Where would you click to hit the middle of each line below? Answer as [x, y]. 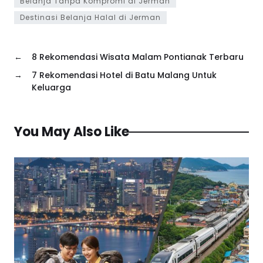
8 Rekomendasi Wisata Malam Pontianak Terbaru [138, 57]
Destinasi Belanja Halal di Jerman [90, 18]
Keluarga [51, 88]
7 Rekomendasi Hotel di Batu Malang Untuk [124, 75]
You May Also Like [72, 132]
